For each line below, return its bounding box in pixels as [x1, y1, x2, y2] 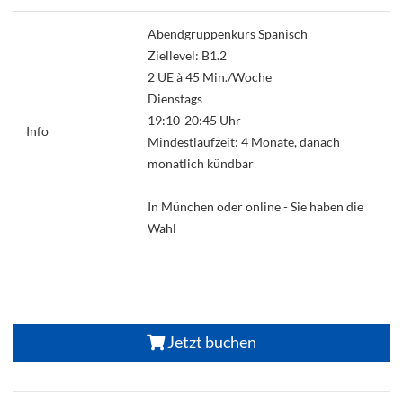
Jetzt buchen [165, 332, 256, 353]
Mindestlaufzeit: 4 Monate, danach [147, 133, 340, 149]
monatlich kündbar [147, 155, 254, 171]
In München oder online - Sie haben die [147, 198, 363, 214]
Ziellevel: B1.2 [147, 47, 227, 63]
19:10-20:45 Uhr [147, 112, 241, 128]
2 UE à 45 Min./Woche [147, 68, 272, 85]
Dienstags [147, 90, 202, 106]
